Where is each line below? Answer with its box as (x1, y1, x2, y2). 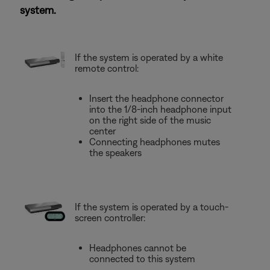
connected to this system (89, 253, 195, 264)
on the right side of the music (89, 115, 211, 125)
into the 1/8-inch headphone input (89, 104, 231, 115)
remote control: (75, 63, 139, 74)
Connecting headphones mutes (89, 136, 220, 147)
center (89, 125, 116, 136)
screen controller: (75, 212, 145, 223)
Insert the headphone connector (89, 93, 224, 104)
